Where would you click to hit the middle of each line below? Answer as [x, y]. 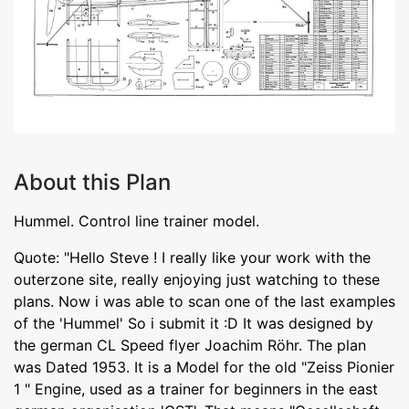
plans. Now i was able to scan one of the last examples [204, 301]
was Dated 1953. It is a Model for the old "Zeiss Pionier [204, 367]
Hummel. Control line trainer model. [136, 220]
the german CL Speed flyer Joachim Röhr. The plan [190, 345]
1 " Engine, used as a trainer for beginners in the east [196, 388]
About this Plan [92, 182]
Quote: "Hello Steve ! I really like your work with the [192, 257]
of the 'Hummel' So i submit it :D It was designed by [194, 323]
